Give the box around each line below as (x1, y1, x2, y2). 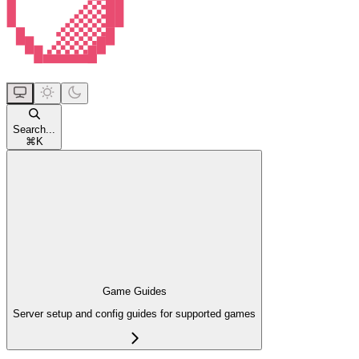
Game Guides (102, 285, 167, 298)
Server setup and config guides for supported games (13, 308, 256, 321)
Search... (13, 123, 55, 135)
